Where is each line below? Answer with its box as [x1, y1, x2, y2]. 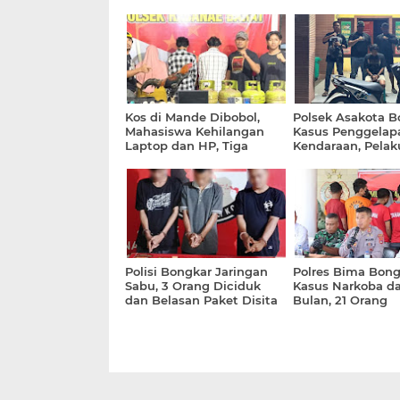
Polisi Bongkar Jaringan [125, 263, 268, 279]
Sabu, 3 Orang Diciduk [125, 278, 261, 293]
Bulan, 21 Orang [292, 292, 387, 307]
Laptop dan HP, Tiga [125, 137, 248, 153]
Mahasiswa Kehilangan [125, 123, 264, 138]
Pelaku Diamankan [125, 152, 240, 167]
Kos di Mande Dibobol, [125, 109, 260, 124]
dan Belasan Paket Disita [125, 292, 278, 307]
